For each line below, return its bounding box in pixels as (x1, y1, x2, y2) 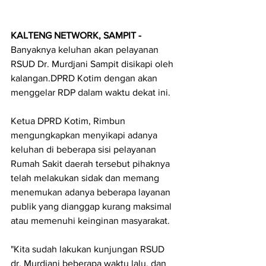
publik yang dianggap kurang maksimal (11, 201, 174, 212)
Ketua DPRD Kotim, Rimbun (11, 116, 128, 126)
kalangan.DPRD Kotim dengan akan (11, 73, 160, 84)
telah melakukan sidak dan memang (11, 173, 161, 183)
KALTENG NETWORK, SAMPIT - (11, 30, 144, 41)
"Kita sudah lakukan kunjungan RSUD (11, 244, 167, 255)
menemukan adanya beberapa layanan (11, 187, 173, 198)
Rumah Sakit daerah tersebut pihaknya (11, 159, 172, 169)
